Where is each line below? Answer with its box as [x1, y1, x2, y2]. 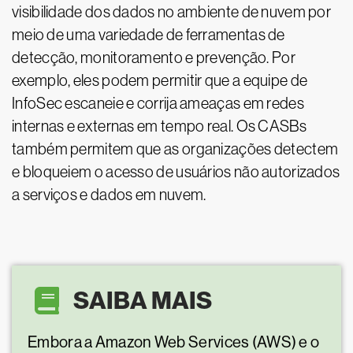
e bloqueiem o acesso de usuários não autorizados [12, 163, 340, 181]
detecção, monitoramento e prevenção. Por [12, 49, 295, 67]
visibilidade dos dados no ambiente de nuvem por [12, 3, 332, 21]
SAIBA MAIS [73, 285, 212, 315]
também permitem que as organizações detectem [12, 140, 339, 158]
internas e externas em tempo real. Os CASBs [12, 117, 307, 136]
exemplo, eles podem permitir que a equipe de [12, 72, 308, 90]
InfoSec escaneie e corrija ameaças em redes [12, 95, 304, 113]
